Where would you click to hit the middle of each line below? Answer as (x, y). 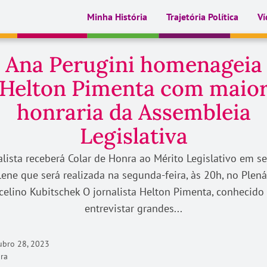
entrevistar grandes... (133, 208)
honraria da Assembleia (133, 112)
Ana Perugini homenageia (133, 64)
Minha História (117, 17)
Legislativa (133, 136)
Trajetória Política (202, 17)
